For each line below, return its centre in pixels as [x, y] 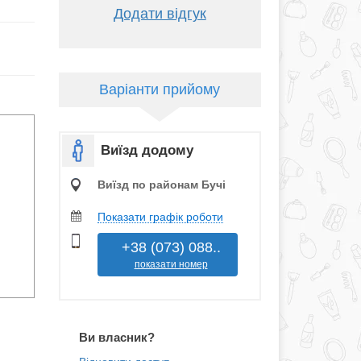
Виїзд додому [147, 150]
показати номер [171, 264]
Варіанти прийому [160, 89]
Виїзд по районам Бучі [161, 185]
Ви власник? [116, 337]
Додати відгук [160, 14]
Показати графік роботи [160, 217]
